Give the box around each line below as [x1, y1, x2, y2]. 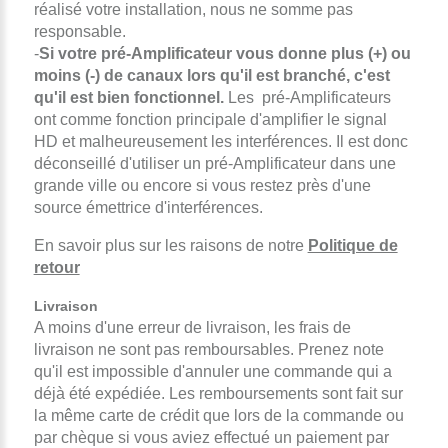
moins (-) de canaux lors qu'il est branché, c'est [33, 66, 390, 84]
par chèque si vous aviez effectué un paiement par [33, 428, 389, 446]
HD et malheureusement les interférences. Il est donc [33, 132, 408, 150]
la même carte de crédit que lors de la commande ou [33, 406, 404, 424]
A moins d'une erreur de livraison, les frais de [33, 318, 351, 336]
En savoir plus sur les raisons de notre [33, 236, 308, 254]
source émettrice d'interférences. [33, 198, 263, 216]
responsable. [33, 22, 126, 40]
